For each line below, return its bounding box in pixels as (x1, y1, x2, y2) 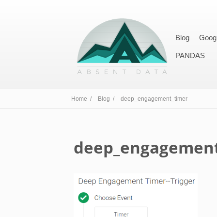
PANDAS (175, 51, 205, 60)
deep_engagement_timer (121, 95, 187, 102)
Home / (71, 95, 93, 102)
